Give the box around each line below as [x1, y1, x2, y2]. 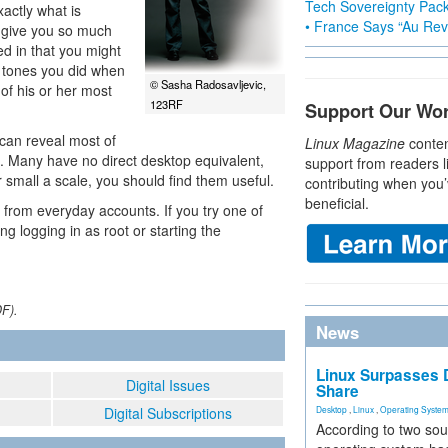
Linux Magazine [305, 133, 405, 153]
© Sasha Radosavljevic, [150, 76, 266, 93]
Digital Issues [126, 375, 210, 395]
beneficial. [305, 193, 369, 213]
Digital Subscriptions [104, 403, 232, 423]
